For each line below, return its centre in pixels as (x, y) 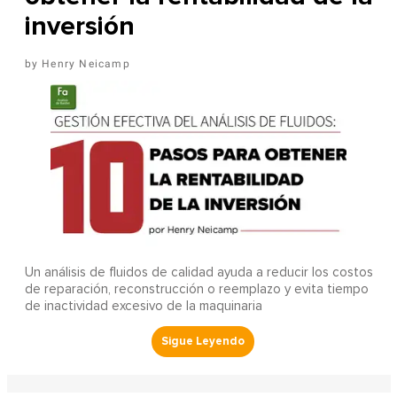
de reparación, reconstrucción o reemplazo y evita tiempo (196, 290)
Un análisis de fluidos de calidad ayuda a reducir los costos (198, 273)
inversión (79, 27)
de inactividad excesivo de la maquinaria (143, 307)
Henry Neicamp (86, 64)
